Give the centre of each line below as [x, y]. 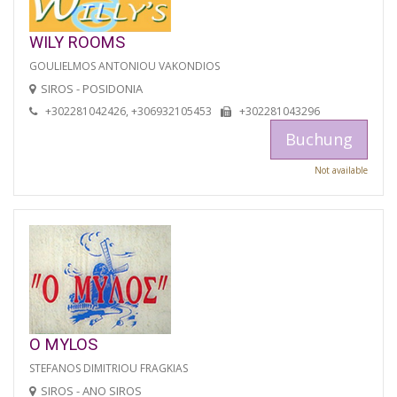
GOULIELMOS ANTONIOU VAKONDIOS [125, 66]
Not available [341, 170]
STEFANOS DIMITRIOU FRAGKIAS [109, 369]
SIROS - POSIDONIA [92, 88]
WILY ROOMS [77, 42]
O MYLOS [63, 345]
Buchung [319, 139]
